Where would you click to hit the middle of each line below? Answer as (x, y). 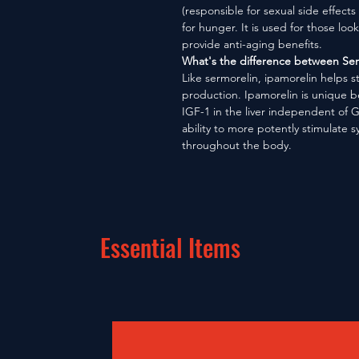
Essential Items (170, 247)
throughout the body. (237, 145)
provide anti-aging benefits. (252, 44)
